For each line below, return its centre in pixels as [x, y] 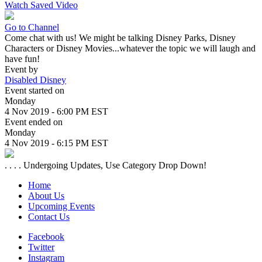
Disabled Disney [35, 80]
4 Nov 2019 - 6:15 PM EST [56, 143]
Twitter [41, 247]
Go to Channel [32, 27]
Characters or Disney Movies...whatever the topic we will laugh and [130, 48]
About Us [46, 195]
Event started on [35, 90]
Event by [21, 69]
